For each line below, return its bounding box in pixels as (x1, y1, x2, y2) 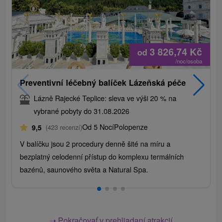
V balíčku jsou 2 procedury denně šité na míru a (20, 138, 171, 149)
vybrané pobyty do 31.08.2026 (34, 106, 130, 116)
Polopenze (114, 121, 148, 132)
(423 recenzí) (46, 122, 83, 132)
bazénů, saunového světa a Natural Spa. (20, 164, 149, 175)
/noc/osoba (175, 57, 203, 65)
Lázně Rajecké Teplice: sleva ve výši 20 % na (34, 93, 177, 104)
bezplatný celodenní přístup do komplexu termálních (20, 151, 184, 162)
